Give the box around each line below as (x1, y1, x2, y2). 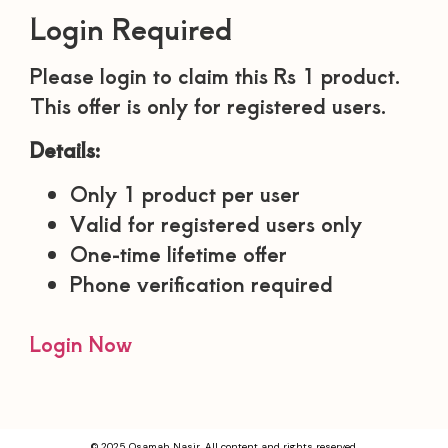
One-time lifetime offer (70, 239, 287, 269)
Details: (30, 134, 100, 164)
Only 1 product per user (70, 179, 300, 209)
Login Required (30, 7, 232, 48)
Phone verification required (70, 269, 333, 299)
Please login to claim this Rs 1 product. (30, 60, 401, 90)
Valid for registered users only (70, 209, 362, 239)
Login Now (30, 329, 132, 359)
